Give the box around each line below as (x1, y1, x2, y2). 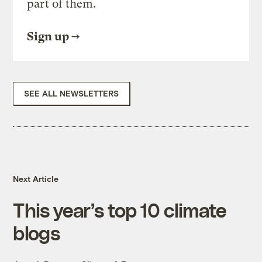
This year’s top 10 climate (13, 198, 227, 222)
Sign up (27, 30, 70, 44)
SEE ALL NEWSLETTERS (24, 88, 119, 99)
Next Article (13, 174, 59, 184)
